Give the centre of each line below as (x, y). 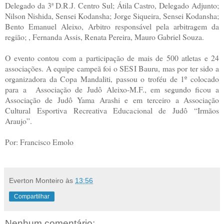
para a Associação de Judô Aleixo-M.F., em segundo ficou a (112, 89)
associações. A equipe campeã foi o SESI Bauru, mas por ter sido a (112, 68)
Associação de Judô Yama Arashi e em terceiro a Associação (112, 99)
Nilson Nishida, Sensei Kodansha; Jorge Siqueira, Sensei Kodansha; (112, 15)
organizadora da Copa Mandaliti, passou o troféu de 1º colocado (112, 78)
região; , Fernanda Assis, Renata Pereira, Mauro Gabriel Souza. (104, 36)
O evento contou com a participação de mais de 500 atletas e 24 (112, 57)
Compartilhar (32, 196)
